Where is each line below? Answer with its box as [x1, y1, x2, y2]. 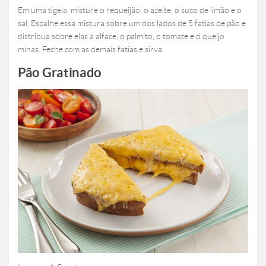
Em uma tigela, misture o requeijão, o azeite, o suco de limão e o [18, 5, 242, 15]
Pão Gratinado [18, 65, 102, 80]
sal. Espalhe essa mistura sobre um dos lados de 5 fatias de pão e [18, 18, 246, 28]
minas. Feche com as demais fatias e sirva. [18, 45, 164, 55]
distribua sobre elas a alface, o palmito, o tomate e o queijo [18, 31, 224, 42]
